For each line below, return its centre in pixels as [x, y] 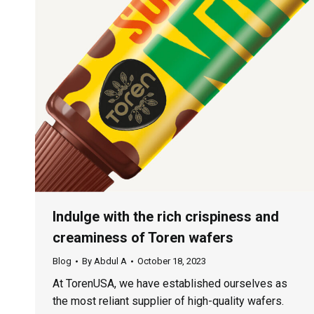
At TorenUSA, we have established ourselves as [170, 284]
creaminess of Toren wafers [143, 238]
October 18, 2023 [172, 261]
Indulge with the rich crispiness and [166, 217]
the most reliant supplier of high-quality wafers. [168, 301]
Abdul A [110, 261]
